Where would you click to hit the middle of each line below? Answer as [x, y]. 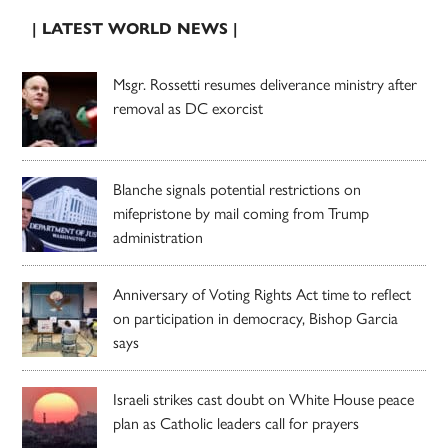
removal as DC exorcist [188, 107]
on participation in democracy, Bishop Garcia [256, 317]
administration [158, 236]
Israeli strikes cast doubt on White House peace [264, 398]
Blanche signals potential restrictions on [237, 188]
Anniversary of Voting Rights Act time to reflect [262, 293]
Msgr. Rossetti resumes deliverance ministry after [265, 83]
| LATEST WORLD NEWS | [135, 28]
